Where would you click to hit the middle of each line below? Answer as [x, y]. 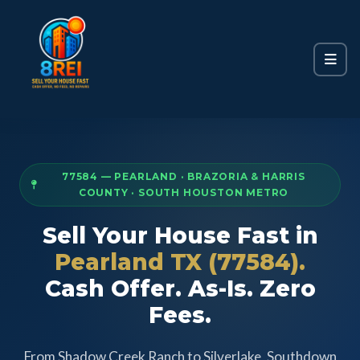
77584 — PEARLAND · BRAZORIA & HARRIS [184, 176]
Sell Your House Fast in [180, 235]
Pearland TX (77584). [180, 262]
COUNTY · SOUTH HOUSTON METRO [184, 192]
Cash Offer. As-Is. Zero [180, 288]
